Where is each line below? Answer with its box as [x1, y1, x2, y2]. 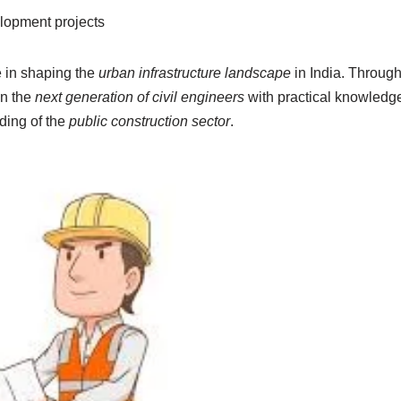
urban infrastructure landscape [98, 65, 291, 81]
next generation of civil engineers [34, 90, 244, 105]
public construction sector [68, 114, 230, 129]
